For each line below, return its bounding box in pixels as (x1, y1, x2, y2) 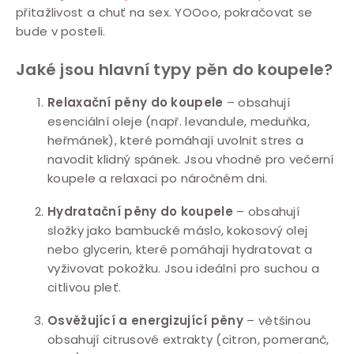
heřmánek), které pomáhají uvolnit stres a (47, 131, 304, 149)
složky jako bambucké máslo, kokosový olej (47, 221, 308, 239)
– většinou (243, 311, 311, 329)
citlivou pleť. (47, 278, 122, 296)
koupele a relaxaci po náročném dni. (47, 169, 268, 186)
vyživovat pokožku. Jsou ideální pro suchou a (47, 259, 320, 277)
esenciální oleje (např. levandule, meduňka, (47, 112, 310, 130)
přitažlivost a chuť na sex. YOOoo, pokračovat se (16, 3, 313, 21)
